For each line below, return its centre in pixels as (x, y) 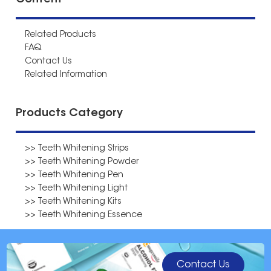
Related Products (61, 35)
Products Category (70, 114)
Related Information (66, 75)
